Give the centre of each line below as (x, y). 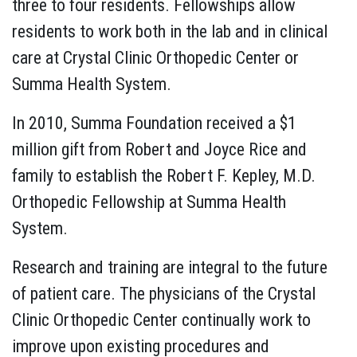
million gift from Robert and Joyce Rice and (159, 149)
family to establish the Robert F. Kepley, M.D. (164, 175)
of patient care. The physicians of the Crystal (164, 293)
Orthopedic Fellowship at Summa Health (149, 202)
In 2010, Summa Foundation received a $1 (154, 123)
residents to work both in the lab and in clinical (170, 31)
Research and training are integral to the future (170, 267)
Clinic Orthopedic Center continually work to (161, 320)
